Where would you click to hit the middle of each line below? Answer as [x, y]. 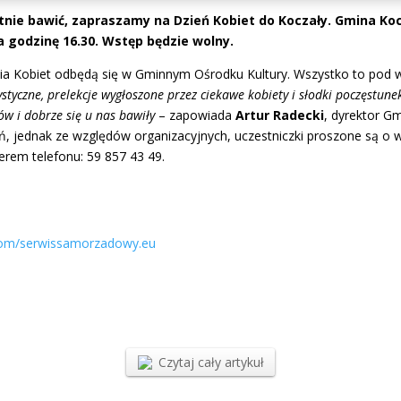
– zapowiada [196, 115]
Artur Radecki [280, 115]
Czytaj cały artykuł [211, 362]
